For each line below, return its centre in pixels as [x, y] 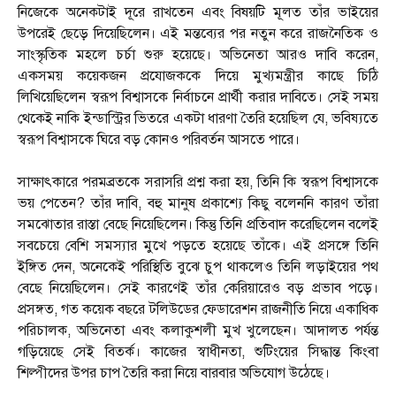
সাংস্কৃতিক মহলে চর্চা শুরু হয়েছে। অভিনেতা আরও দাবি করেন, [198, 55]
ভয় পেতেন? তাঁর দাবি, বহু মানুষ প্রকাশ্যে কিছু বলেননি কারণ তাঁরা [198, 204]
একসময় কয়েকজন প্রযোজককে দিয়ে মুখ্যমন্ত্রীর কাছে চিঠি [198, 76]
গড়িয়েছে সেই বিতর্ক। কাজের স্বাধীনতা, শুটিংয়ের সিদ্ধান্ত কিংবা [198, 352]
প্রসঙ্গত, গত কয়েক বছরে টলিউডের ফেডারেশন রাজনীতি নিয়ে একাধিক [198, 310]
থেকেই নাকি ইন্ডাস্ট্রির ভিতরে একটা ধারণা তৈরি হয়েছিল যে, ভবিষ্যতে [198, 119]
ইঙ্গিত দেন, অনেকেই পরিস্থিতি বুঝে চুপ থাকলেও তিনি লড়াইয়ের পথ [198, 267]
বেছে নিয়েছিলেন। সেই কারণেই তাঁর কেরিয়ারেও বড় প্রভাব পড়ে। [198, 289]
